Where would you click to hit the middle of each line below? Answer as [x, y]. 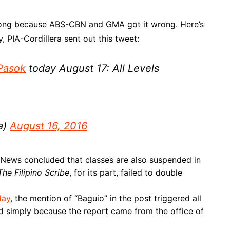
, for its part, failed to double [126, 172]
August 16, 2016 [49, 126]
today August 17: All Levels [92, 68]
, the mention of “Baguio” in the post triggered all [106, 198]
